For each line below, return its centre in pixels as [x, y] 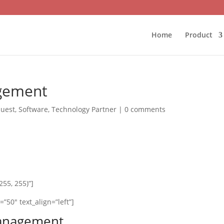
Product [198, 35]
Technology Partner [84, 109]
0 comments [145, 109]
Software [33, 109]
